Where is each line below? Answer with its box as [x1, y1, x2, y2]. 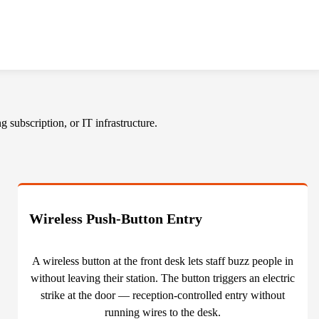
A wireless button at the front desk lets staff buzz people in [32, 255, 294, 268]
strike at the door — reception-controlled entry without [41, 289, 286, 302]
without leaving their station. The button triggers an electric [31, 272, 296, 285]
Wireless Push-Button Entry [29, 211, 203, 227]
